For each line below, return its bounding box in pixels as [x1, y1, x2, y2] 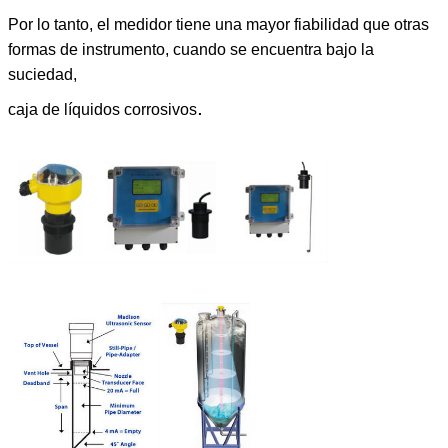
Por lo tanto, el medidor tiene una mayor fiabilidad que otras [8, 15, 429, 33]
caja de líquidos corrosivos [8, 100, 197, 118]
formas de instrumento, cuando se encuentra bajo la [8, 40, 374, 58]
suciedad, [8, 65, 77, 83]
